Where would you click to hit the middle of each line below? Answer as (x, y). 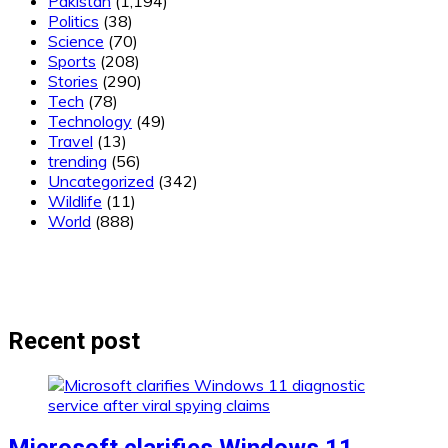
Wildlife (75, 200)
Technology (90, 120)
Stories (73, 80)
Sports (72, 60)
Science (76, 40)
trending (77, 160)
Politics (73, 20)
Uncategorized (101, 180)
